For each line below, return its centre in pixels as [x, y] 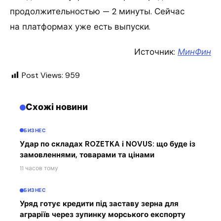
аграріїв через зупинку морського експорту [103, 215]
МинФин [194, 52]
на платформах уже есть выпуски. [80, 27]
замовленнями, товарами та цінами [87, 155]
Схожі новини [57, 107]
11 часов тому [39, 168]
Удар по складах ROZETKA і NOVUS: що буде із [108, 144]
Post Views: [42, 75]
